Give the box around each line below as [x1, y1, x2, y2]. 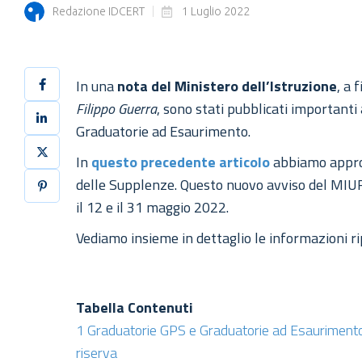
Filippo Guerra [76, 98, 158, 120]
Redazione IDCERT [53, 5, 145, 19]
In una [76, 75, 118, 98]
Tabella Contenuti [76, 297, 194, 319]
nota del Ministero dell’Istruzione [117, 75, 338, 98]
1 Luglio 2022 [182, 5, 250, 19]
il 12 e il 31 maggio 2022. [76, 196, 233, 219]
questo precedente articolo [91, 151, 271, 174]
